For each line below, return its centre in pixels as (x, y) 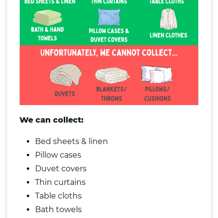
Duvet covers (61, 169)
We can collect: (52, 120)
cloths (70, 196)
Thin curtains (60, 182)
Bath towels (58, 210)
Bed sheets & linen (72, 142)
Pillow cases (58, 155)
